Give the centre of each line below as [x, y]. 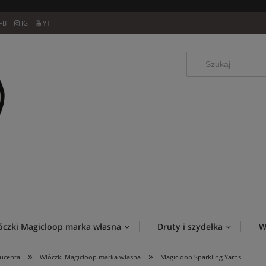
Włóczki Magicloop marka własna [91, 257]
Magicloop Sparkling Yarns [201, 257]
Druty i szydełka [190, 227]
